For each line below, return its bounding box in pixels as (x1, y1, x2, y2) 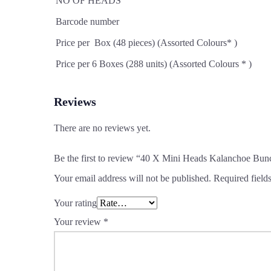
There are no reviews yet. (54, 123, 151, 134)
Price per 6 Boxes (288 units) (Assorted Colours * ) (56, 59, 252, 70)
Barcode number (56, 16, 119, 27)
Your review (54, 217, 103, 227)
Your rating (54, 198, 97, 209)
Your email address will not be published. (54, 173, 211, 184)
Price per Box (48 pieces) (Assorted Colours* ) (56, 38, 237, 48)
